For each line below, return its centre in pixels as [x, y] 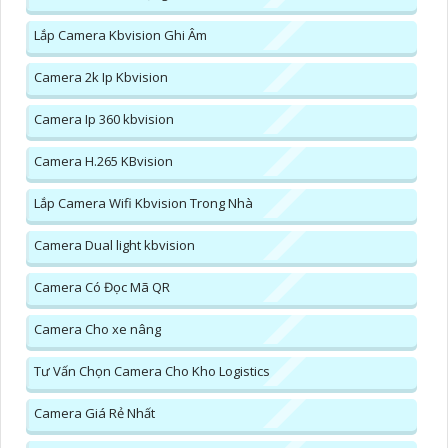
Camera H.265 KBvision [103, 160]
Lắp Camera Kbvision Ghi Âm [120, 34]
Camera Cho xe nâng [97, 328]
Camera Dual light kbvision [114, 244]
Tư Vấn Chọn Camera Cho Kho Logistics [152, 370]
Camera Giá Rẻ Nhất [94, 412]
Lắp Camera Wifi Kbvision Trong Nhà [143, 202]
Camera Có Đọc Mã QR [102, 286]
